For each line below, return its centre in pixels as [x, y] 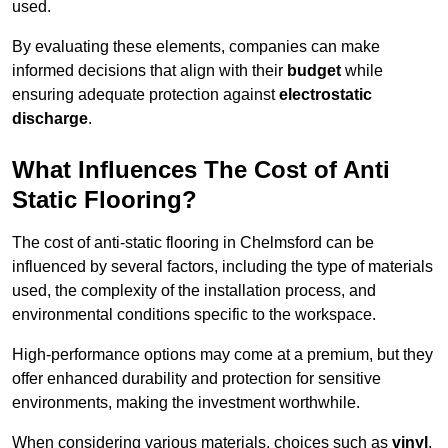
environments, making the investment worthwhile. [186, 403]
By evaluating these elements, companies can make [196, 47]
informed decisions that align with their [149, 71]
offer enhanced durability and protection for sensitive [196, 379]
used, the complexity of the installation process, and [194, 291]
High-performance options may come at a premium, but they [222, 355]
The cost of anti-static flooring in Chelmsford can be [193, 243]
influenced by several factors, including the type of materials [222, 267]
